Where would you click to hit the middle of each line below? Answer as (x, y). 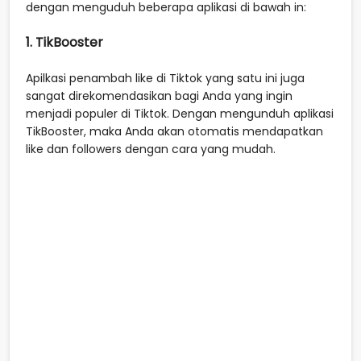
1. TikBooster (66, 42)
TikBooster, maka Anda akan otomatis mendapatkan (174, 131)
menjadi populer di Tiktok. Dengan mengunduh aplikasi (180, 113)
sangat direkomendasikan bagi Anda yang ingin (159, 95)
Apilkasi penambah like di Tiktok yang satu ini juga (165, 78)
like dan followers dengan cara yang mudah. (151, 149)
